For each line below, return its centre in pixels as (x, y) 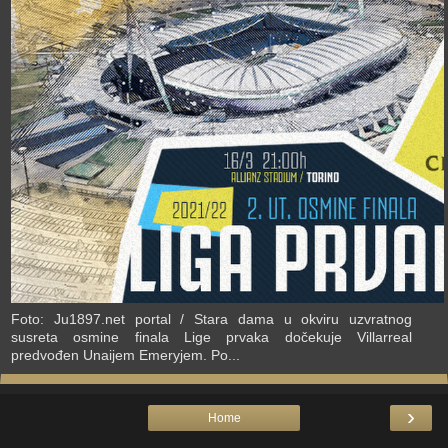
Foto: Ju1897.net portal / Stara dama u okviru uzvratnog (211, 318)
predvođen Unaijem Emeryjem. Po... (125, 354)
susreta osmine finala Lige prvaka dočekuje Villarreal (211, 336)
